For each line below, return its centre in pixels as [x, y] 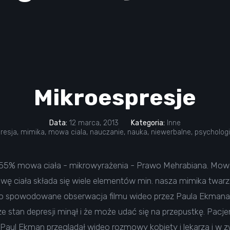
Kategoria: [148, 123]
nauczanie [107, 132]
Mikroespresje [115, 98]
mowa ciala [67, 132]
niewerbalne [171, 132]
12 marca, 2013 [93, 123]
